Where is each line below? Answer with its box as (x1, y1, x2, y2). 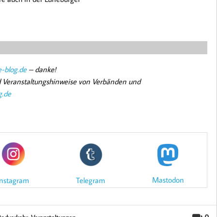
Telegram (76, 175, 105, 185)
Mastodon (152, 175, 184, 185)
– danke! (26, 64, 56, 75)
